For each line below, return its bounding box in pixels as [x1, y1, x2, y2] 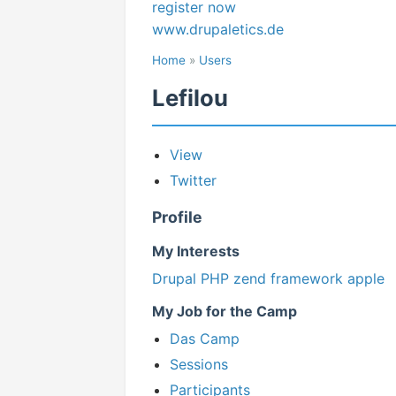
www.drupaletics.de [152, 20, 284, 38]
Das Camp [170, 330, 240, 347]
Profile [152, 208, 202, 226]
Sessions [170, 355, 228, 373]
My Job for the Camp [152, 302, 297, 320]
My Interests [152, 242, 240, 260]
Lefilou [152, 84, 228, 111]
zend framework [233, 270, 343, 287]
